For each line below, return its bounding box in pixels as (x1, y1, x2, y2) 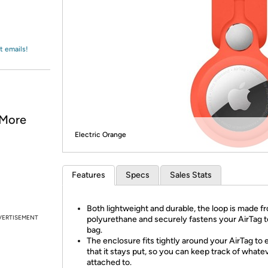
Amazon (23, 15, 54, 26)
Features (72, 170, 105, 180)
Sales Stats (170, 170, 212, 180)
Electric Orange (75, 130, 126, 139)
